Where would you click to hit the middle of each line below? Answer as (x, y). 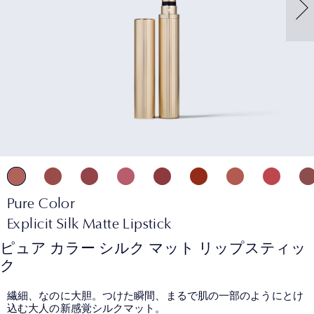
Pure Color (41, 203)
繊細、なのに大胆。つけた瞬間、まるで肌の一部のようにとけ (155, 295)
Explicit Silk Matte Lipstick (89, 223)
